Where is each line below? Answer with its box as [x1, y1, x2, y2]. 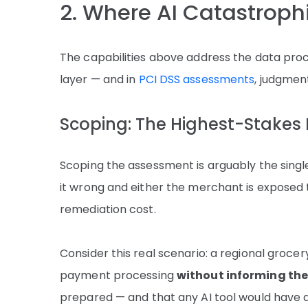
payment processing [60, 267, 177, 283]
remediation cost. [60, 201, 156, 217]
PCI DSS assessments [138, 71, 255, 87]
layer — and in [60, 71, 139, 87]
